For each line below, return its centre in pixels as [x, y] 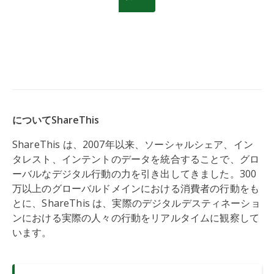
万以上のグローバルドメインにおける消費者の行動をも [136, 189]
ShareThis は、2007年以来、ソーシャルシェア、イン [133, 145]
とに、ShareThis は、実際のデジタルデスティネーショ [136, 203]
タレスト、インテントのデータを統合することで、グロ [136, 159]
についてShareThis [56, 120]
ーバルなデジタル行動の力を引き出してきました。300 [135, 174]
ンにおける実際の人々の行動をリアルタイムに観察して [136, 218]
